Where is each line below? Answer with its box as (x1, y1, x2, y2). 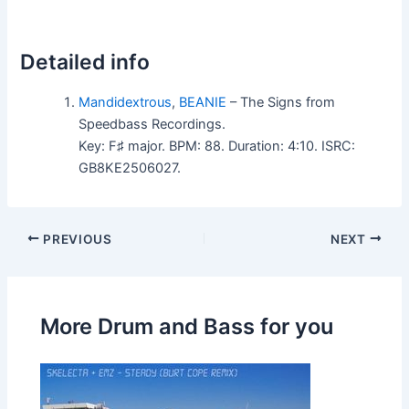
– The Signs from (226, 93, 336, 110)
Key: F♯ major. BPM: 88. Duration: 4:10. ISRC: (79, 137, 356, 154)
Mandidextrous (79, 93, 173, 110)
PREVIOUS (39, 231, 112, 246)
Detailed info (20, 48, 151, 75)
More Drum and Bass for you (40, 313, 334, 340)
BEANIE (179, 93, 227, 110)
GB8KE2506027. (79, 159, 182, 176)
